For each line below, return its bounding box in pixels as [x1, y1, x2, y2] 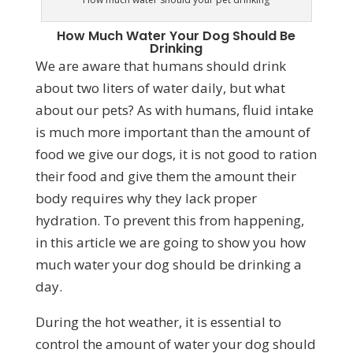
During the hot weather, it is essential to [35, 312, 281, 331]
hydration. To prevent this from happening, [35, 210, 304, 229]
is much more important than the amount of [35, 122, 310, 141]
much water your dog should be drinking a [35, 255, 302, 273]
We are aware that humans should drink [35, 56, 286, 75]
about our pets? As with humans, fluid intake [35, 100, 314, 119]
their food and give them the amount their [35, 166, 296, 185]
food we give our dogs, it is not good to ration [35, 144, 317, 163]
